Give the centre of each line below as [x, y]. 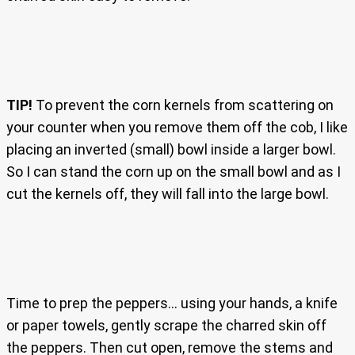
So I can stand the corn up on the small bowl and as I [174, 172]
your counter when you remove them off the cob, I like [177, 128]
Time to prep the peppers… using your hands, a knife [172, 303]
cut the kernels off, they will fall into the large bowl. [168, 194]
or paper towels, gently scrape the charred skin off [166, 326]
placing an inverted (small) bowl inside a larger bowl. [171, 150]
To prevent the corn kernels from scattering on [183, 105]
